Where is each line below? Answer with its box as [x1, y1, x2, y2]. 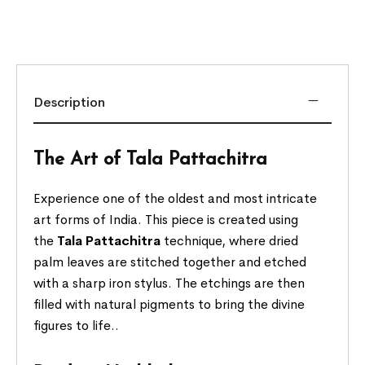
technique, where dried [161, 231, 299, 249]
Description [33, 93, 106, 111]
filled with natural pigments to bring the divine [33, 295, 306, 313]
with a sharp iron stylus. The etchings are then [33, 274, 306, 292]
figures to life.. [33, 316, 120, 334]
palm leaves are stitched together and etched [33, 253, 307, 270]
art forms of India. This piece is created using [33, 210, 299, 228]
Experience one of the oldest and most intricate [33, 189, 318, 207]
